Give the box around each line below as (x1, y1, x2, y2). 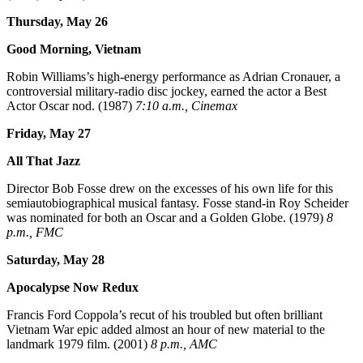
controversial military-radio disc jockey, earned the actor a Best (6, 84, 327, 99)
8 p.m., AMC (151, 337, 217, 352)
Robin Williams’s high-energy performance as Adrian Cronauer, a (6, 70, 340, 84)
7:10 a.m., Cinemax (135, 99, 237, 113)
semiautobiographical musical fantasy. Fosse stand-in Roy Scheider (6, 196, 348, 211)
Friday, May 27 (6, 126, 91, 141)
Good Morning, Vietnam (6, 42, 141, 57)
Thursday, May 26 (6, 15, 108, 29)
